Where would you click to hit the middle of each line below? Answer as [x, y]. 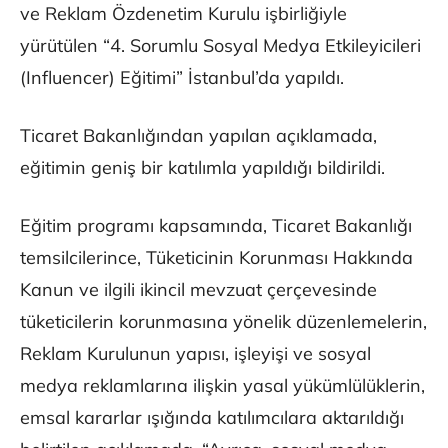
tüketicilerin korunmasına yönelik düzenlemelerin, [223, 322]
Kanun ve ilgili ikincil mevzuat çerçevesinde [198, 290]
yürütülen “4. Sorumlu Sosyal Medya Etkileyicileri [220, 46]
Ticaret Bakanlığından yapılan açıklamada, [198, 136]
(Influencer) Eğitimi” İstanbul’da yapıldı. [182, 78]
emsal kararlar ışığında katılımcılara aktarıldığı [212, 418]
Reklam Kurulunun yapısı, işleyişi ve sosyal [195, 354]
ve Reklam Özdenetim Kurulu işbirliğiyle [183, 14]
